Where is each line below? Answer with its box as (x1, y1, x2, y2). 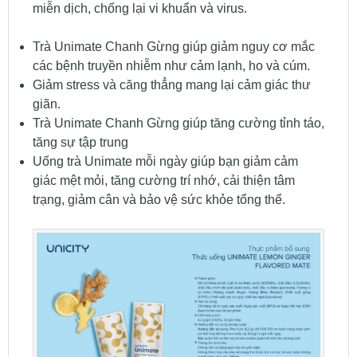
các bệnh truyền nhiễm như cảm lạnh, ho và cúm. (32, 58, 310, 73)
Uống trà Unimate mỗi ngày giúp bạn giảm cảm (32, 154, 298, 168)
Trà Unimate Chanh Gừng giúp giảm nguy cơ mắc (32, 39, 315, 53)
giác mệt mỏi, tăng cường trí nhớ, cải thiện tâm (32, 173, 295, 187)
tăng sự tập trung (32, 135, 128, 149)
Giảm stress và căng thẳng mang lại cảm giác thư (32, 77, 311, 92)
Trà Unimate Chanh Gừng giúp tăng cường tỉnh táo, (32, 116, 324, 130)
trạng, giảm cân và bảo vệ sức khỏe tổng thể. (32, 192, 285, 206)
